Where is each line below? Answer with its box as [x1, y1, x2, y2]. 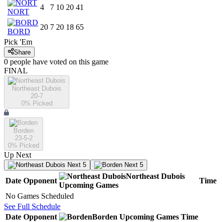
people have [10, 57, 48, 66]
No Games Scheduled [5, 191, 74, 200]
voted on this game [48, 57, 109, 66]
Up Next [4, 150, 31, 159]
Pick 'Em [4, 38, 32, 47]
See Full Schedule [4, 202, 60, 211]
